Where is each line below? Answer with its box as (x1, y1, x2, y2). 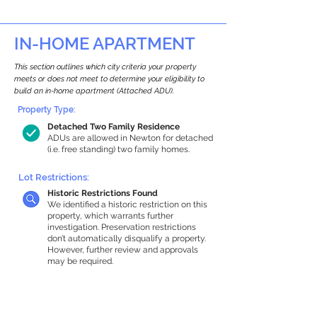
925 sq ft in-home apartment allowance (47, 302, 209, 312)
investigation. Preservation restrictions (47, 222, 196, 232)
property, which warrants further (47, 211, 173, 221)
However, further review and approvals (47, 245, 198, 255)
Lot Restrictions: (18, 172, 89, 183)
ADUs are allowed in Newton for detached (47, 133, 213, 143)
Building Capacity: (18, 284, 96, 294)
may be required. (47, 256, 113, 266)
